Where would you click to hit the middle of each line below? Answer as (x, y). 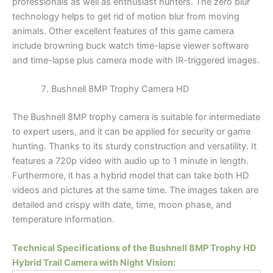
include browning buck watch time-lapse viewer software (130, 45)
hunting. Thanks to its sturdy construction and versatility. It (134, 146)
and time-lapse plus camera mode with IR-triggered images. (136, 60)
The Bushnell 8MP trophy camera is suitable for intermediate (136, 117)
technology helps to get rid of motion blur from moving (126, 16)
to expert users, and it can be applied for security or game (131, 131)
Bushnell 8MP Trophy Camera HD (120, 89)
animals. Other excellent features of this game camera (123, 31)
